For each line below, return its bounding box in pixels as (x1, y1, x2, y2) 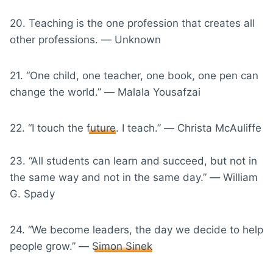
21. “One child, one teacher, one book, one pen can (10, 69, 258, 82)
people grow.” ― (10, 239, 92, 252)
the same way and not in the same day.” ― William (10, 171, 258, 183)
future (87, 121, 116, 134)
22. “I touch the (10, 121, 87, 134)
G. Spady (10, 187, 55, 200)
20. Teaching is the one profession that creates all (10, 16, 255, 29)
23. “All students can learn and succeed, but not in (10, 154, 257, 167)
